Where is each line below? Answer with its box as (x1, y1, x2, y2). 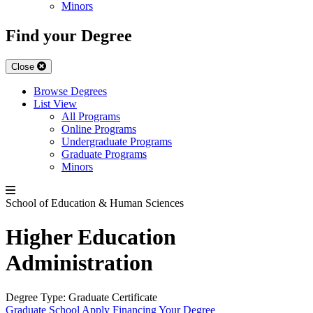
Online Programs (61, 122, 136, 135)
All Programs (61, 110, 120, 122)
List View (34, 97, 77, 110)
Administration (6, 250, 153, 276)
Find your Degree (6, 26, 132, 45)
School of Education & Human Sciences (6, 196, 184, 209)
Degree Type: (6, 291, 66, 303)
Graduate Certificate (66, 291, 157, 303)
